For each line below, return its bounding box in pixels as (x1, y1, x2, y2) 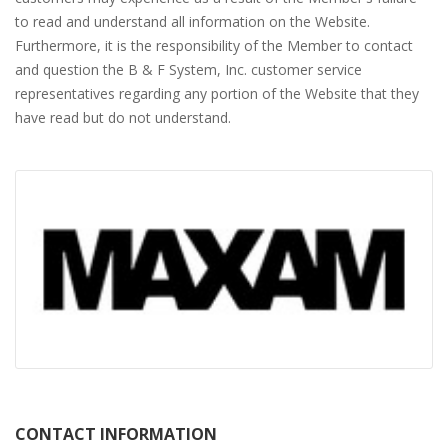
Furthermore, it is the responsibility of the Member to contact (15, 36, 413, 55)
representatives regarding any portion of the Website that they (15, 84, 419, 103)
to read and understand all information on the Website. (15, 12, 370, 31)
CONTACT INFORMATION (15, 422, 217, 445)
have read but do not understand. (15, 108, 231, 127)
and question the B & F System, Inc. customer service (15, 60, 362, 79)
